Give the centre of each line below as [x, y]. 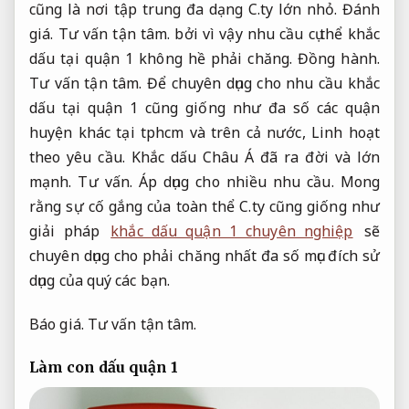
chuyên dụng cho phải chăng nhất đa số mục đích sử [204, 255]
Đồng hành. [339, 58]
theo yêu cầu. [77, 157]
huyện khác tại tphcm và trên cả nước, [170, 132]
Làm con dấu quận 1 [104, 367]
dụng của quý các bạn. [100, 280]
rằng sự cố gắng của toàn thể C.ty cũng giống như [204, 206]
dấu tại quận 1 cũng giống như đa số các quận [204, 107]
